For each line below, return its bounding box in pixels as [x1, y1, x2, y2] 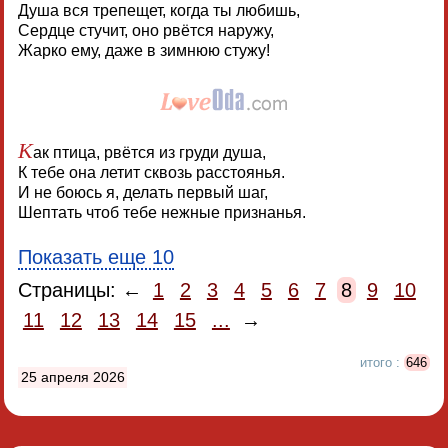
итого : [359, 354, 404, 370]
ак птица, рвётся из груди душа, [32, 144, 266, 162]
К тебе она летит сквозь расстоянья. [17, 164, 285, 182]
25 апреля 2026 [20, 369, 125, 385]
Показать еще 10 [17, 246, 174, 269]
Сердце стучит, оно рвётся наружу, [17, 22, 274, 40]
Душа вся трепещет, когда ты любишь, [17, 2, 300, 20]
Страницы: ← [17, 278, 148, 301]
